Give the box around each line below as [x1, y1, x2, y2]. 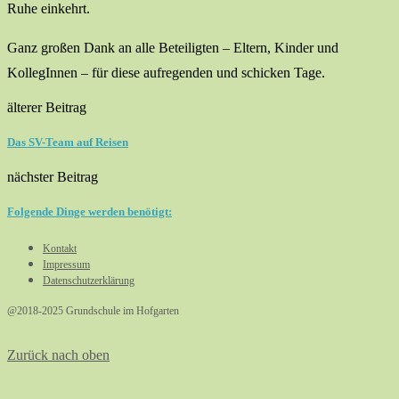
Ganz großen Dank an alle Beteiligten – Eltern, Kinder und [7, 39, 338, 55]
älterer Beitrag [7, 99, 86, 115]
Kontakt [43, 241, 77, 255]
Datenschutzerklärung [43, 273, 134, 287]
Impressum [43, 257, 90, 271]
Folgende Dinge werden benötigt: [7, 205, 172, 219]
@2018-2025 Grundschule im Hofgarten [7, 304, 179, 317]
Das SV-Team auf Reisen [7, 134, 128, 149]
